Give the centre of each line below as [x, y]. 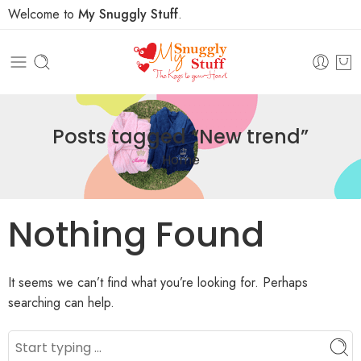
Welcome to [43, 14]
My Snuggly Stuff [128, 14]
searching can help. [61, 303]
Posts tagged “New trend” [180, 137]
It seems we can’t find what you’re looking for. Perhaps [158, 283]
